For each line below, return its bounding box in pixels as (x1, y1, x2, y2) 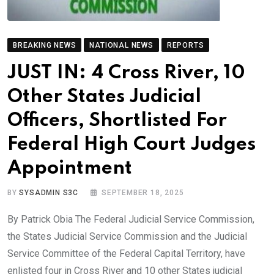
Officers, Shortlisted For (7, 111, 227, 130)
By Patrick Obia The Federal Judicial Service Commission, (7, 213, 254, 225)
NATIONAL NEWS (89, 40, 154, 50)
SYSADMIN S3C (19, 188, 79, 197)
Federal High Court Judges (7, 135, 256, 154)
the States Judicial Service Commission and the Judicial (7, 230, 247, 242)
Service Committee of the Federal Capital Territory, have (7, 247, 245, 259)
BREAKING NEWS (13, 40, 76, 50)
